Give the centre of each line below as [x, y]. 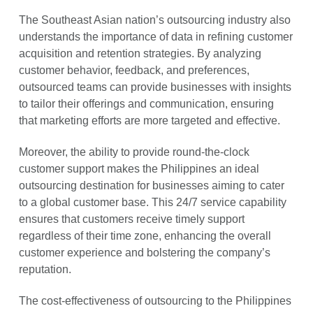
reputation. [45, 269]
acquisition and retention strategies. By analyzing [140, 53]
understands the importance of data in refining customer [155, 36]
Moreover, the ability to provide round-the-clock [134, 152]
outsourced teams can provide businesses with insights [155, 87]
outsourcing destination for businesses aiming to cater [151, 185]
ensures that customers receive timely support [131, 219]
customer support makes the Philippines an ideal [139, 168]
